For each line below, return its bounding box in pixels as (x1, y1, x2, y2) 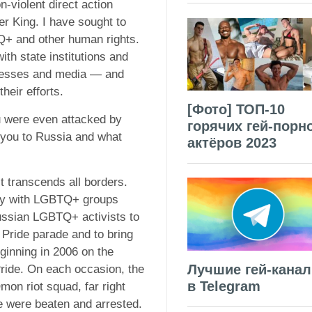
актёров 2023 (187, 134, 276, 150)
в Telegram (187, 278, 260, 294)
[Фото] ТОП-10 (187, 101, 285, 117)
